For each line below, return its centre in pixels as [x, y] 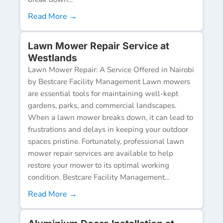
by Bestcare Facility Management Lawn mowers [109, 81]
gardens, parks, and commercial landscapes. [102, 105]
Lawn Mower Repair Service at [99, 46]
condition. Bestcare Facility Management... [99, 177]
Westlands [53, 57]
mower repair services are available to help [101, 153]
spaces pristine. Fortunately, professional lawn [106, 141]
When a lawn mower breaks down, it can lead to [111, 117]
